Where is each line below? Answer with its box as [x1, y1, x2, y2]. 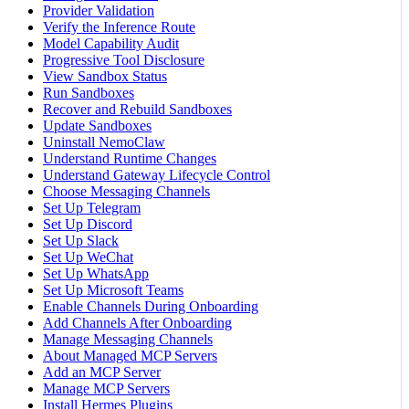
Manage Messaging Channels [43, 331, 213, 348]
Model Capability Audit [43, 36, 179, 52]
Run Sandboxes [43, 85, 134, 101]
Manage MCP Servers [43, 381, 170, 397]
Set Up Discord [43, 216, 132, 233]
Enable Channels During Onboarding [43, 299, 258, 315]
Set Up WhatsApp [43, 266, 149, 282]
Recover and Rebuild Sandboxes [43, 101, 232, 118]
